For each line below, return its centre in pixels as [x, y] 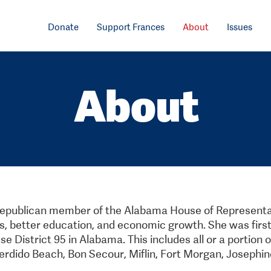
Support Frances [131, 27]
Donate [64, 27]
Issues [240, 27]
